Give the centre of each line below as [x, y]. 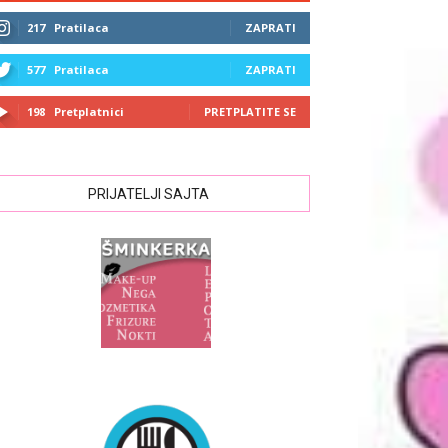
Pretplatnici [89, 111]
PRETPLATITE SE [250, 111]
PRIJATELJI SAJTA [148, 194]
